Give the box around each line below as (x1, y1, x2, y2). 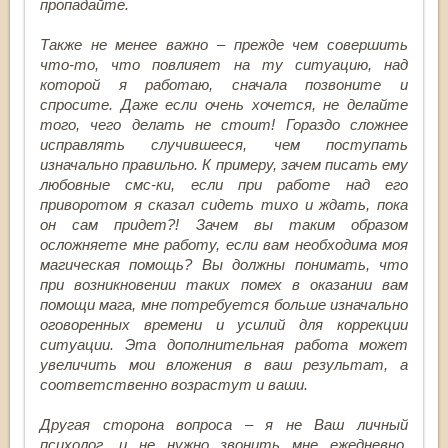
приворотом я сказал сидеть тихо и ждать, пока (40, 195, 408, 213)
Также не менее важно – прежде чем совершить (40, 35, 408, 53)
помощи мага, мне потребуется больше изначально (40, 295, 408, 313)
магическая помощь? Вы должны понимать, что (40, 255, 408, 273)
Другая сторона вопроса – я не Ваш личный (40, 415, 408, 433)
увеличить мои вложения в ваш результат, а (40, 355, 408, 373)
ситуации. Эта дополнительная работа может (40, 335, 408, 353)
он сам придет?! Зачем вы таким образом (40, 215, 408, 233)
